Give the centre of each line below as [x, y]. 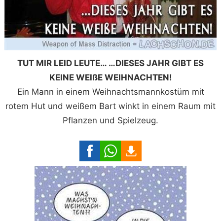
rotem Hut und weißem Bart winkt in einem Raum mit [110, 106]
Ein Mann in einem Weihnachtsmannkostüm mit [110, 92]
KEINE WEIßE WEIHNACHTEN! [110, 77]
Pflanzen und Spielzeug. [110, 120]
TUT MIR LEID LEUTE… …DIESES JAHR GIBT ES [110, 63]
